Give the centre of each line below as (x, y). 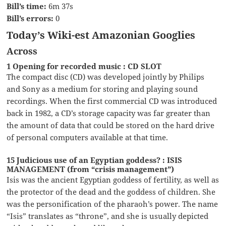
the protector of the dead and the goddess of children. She (111, 191)
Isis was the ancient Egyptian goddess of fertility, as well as (113, 179)
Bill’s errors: (30, 18)
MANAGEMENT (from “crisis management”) (91, 169)
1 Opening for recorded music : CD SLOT (84, 66)
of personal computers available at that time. (88, 137)
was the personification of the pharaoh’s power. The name (112, 204)
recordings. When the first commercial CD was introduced (112, 101)
